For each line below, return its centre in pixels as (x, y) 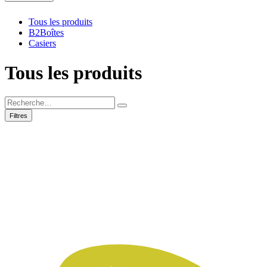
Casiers (42, 44)
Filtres (18, 116)
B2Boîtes (46, 33)
